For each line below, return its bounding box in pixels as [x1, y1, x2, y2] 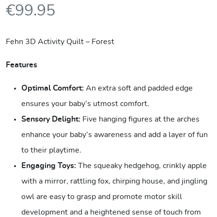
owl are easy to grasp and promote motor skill [21, 193, 182, 201]
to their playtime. [21, 146, 81, 154]
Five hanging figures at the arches [80, 115, 200, 123]
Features [6, 61, 37, 69]
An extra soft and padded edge [84, 84, 193, 92]
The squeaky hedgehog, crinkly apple [76, 162, 207, 170]
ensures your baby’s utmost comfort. [21, 100, 149, 108]
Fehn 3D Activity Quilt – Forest [6, 38, 114, 46]
